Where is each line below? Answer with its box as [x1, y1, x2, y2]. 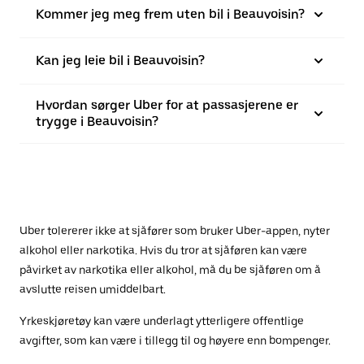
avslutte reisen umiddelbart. [19, 283, 166, 296]
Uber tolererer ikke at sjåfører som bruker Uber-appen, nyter [19, 224, 330, 237]
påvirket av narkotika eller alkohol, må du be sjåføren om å [19, 263, 321, 276]
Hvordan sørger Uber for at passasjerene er [36, 97, 298, 113]
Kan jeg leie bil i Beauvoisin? [36, 53, 205, 68]
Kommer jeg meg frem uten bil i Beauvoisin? [36, 6, 305, 22]
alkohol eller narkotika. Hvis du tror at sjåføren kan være [19, 244, 307, 257]
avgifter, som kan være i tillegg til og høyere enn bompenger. [19, 334, 331, 347]
